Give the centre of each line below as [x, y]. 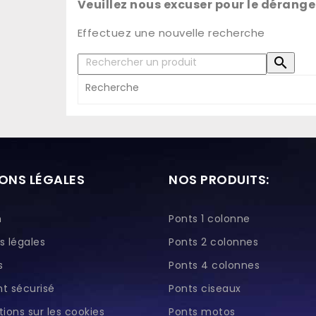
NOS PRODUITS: [219, 179]
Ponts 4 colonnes [214, 265]
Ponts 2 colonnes [213, 242]
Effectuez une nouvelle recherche [171, 32]
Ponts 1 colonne [209, 218]
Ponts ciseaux [205, 288]
